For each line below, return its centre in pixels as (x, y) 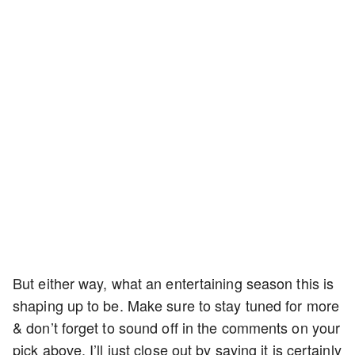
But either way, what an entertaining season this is (174, 282)
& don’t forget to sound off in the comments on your (177, 327)
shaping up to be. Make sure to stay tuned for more (176, 305)
